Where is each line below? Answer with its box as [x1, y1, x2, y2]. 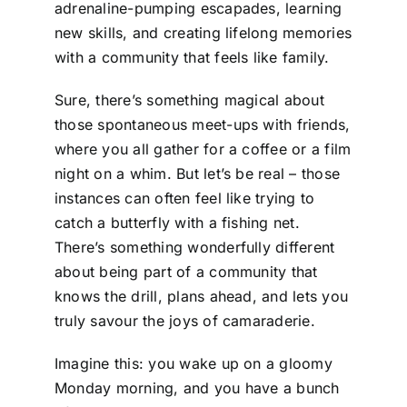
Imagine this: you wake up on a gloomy [54, 353, 333, 372]
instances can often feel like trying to [54, 188, 315, 207]
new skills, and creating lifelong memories [54, 23, 352, 42]
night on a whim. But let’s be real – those [54, 164, 341, 183]
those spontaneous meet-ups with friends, [54, 114, 351, 134]
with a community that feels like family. [54, 47, 330, 66]
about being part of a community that [54, 262, 318, 281]
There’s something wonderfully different [54, 237, 335, 256]
